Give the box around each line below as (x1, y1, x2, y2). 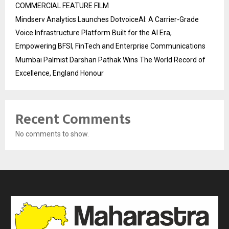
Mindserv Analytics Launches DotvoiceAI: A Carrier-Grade (15, 15, 199, 24)
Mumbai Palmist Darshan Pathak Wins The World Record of (15, 55, 205, 64)
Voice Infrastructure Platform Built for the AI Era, (15, 28, 172, 37)
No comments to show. (15, 129, 89, 138)
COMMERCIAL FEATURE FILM (15, 1, 109, 10)
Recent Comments (15, 107, 131, 131)
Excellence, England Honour (15, 68, 104, 77)
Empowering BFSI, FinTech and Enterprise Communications (15, 41, 205, 50)
